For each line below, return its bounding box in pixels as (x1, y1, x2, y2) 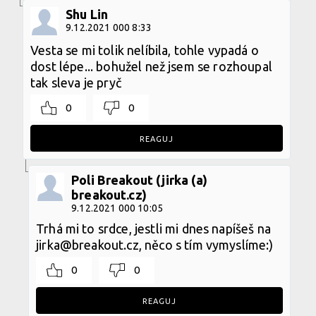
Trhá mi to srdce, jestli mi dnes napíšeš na (36, 221, 271, 236)
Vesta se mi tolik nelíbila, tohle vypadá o (30, 42, 259, 57)
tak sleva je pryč (30, 75, 121, 90)
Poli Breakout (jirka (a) (71, 172, 207, 187)
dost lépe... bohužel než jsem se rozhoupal (30, 59, 272, 73)
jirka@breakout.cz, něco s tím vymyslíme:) (36, 237, 274, 252)
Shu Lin (66, 6, 109, 21)
